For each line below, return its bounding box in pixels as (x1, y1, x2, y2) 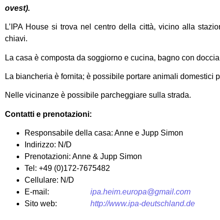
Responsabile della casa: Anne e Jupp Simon (25, 129, 183, 137)
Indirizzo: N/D (25, 140, 72, 149)
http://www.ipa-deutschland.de (90, 199, 195, 208)
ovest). (5, 3, 30, 12)
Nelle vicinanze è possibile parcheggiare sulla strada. (5, 91, 191, 100)
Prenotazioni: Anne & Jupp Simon (25, 152, 142, 161)
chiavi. (5, 34, 27, 43)
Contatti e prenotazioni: (5, 110, 92, 118)
